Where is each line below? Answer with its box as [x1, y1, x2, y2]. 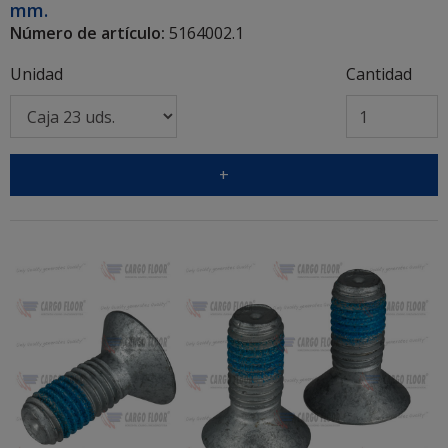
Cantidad [345, 63, 412, 86]
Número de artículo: [10, 22, 165, 45]
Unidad [10, 63, 63, 86]
